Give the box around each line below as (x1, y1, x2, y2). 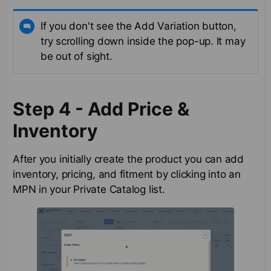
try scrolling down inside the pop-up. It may (41, 35, 246, 48)
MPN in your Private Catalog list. (13, 183, 165, 196)
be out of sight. (41, 50, 113, 63)
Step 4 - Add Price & (13, 98, 189, 120)
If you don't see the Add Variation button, (41, 20, 237, 33)
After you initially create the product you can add (13, 153, 244, 166)
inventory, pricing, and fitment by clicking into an (13, 168, 241, 181)
